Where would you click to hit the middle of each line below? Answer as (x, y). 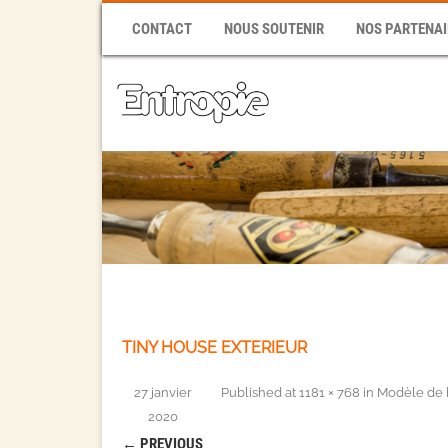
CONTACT (162, 29)
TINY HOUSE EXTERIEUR (214, 348)
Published (253, 393)
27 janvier (163, 393)
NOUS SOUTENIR (274, 29)
